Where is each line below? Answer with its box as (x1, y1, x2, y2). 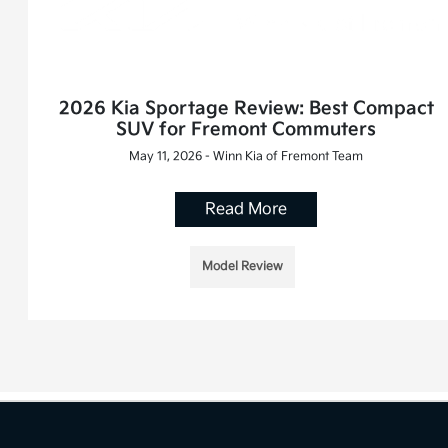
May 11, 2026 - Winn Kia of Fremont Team (129, 149, 364, 165)
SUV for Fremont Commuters (116, 119, 377, 141)
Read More (205, 200, 288, 220)
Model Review (201, 259, 283, 275)
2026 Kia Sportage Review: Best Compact (58, 98, 434, 120)
